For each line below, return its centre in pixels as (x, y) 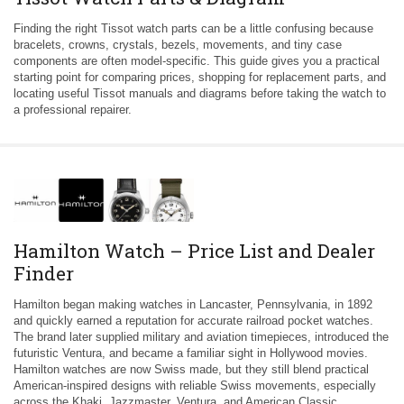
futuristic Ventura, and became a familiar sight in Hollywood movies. (191, 353)
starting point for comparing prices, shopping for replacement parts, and (200, 78)
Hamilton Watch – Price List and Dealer (194, 251)
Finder (44, 274)
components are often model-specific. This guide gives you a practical (197, 61)
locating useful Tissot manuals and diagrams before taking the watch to (200, 94)
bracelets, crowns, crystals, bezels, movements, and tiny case (178, 45)
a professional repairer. (73, 110)
